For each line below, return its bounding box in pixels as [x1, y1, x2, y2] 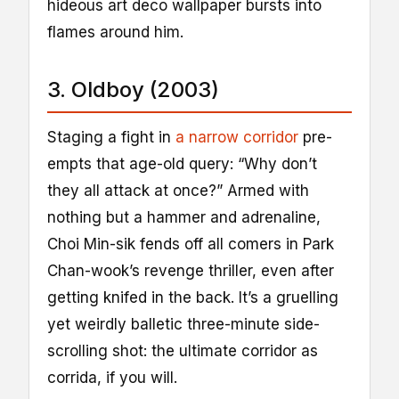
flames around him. [47, 22, 183, 41]
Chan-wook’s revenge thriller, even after [47, 261, 334, 280]
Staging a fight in [47, 127, 175, 146]
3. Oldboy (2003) [47, 76, 219, 102]
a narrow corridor [175, 127, 298, 146]
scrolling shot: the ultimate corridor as [47, 341, 318, 360]
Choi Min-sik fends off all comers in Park [47, 234, 334, 253]
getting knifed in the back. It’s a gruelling [47, 288, 338, 306]
